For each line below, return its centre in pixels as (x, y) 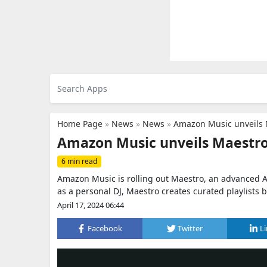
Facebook (105, 228)
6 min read (79, 161)
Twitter (190, 228)
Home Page (80, 124)
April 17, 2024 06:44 (91, 205)
